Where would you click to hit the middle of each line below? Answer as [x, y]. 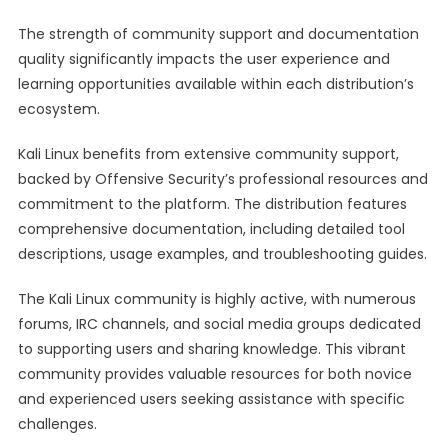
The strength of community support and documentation [218, 34]
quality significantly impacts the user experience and [203, 59]
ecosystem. [58, 109]
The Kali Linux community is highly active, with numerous [216, 299]
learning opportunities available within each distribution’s [215, 84]
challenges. [57, 424]
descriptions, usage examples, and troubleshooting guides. [222, 254]
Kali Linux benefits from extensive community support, [208, 154]
